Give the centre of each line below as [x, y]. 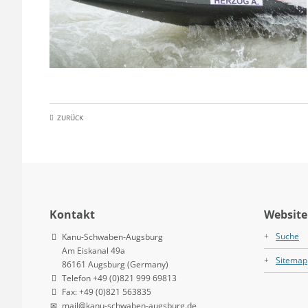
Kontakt [72, 214]
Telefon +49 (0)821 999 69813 [119, 278]
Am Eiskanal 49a [93, 250]
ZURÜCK [70, 118]
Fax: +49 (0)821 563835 [107, 291]
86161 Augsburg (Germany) [115, 264]
